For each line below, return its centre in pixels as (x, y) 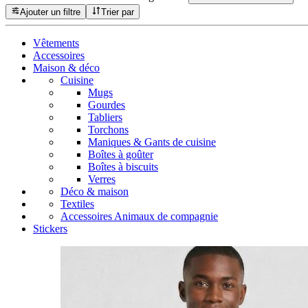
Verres (102, 179)
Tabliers (105, 117)
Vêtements (56, 43)
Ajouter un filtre (51, 12)
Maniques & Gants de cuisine (152, 142)
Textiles (77, 203)
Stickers (50, 228)
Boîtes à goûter (121, 154)
